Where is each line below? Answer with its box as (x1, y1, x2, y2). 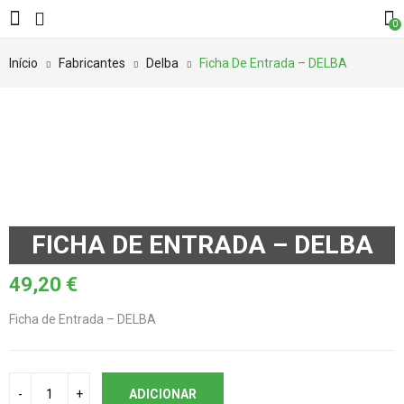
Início (9, 56, 38, 70)
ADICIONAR (129, 387, 197, 401)
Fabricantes (59, 56, 125, 70)
